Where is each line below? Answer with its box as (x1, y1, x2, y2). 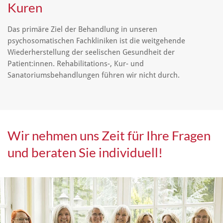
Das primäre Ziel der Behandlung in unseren (7, 24, 157, 34)
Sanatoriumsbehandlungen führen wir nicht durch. (7, 70, 182, 80)
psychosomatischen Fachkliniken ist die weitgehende (7, 36, 185, 45)
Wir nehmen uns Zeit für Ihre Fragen (7, 127, 211, 144)
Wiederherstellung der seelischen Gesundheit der (7, 47, 175, 57)
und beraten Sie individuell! (7, 144, 163, 161)
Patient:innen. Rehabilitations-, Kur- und (7, 59, 144, 68)
